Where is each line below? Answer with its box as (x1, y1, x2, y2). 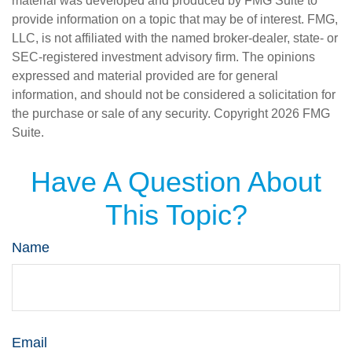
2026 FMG (271, 106, 330, 120)
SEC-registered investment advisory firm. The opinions (12, 49, 315, 64)
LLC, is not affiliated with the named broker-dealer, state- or (12, 31, 338, 45)
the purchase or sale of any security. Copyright (12, 106, 271, 120)
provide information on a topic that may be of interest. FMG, (12, 12, 338, 26)
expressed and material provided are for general (12, 68, 278, 82)
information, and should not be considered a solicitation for (12, 87, 335, 101)
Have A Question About (31, 165, 321, 198)
